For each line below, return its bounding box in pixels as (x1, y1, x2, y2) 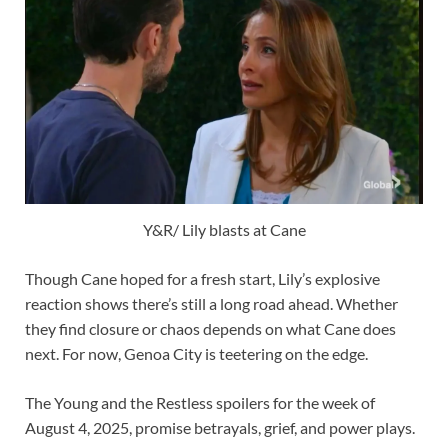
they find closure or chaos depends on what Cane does (25, 318, 396, 338)
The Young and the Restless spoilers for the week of (25, 392, 375, 412)
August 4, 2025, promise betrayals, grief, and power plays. (25, 417, 415, 437)
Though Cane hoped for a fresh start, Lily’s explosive (25, 268, 380, 288)
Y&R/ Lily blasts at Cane (142, 219, 306, 239)
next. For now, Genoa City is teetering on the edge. (25, 343, 368, 363)
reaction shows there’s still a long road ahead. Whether (25, 293, 398, 313)
